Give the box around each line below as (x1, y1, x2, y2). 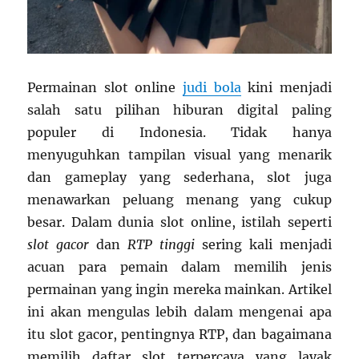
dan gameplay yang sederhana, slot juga (27, 168, 332, 185)
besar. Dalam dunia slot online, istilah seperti (27, 213, 332, 230)
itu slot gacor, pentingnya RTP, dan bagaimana (27, 325, 332, 342)
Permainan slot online (27, 79, 183, 95)
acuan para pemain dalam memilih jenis (27, 258, 332, 275)
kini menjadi (240, 79, 332, 95)
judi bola (183, 79, 241, 95)
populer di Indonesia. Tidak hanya (27, 123, 332, 140)
